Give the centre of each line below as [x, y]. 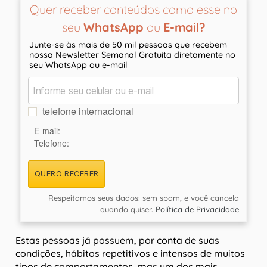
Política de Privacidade [198, 209]
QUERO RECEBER [66, 174]
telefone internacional [88, 111]
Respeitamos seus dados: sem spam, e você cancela [144, 198]
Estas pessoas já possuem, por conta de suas [117, 240]
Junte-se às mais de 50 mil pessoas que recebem [128, 45]
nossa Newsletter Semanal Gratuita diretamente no [132, 55]
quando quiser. [128, 209]
